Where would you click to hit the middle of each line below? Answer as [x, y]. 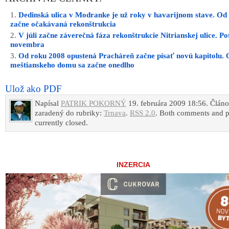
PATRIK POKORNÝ [94, 104]
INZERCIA [133, 165]
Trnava [115, 113]
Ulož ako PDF [33, 89]
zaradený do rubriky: [69, 113]
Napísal [48, 104]
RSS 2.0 [143, 113]
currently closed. [61, 123]
